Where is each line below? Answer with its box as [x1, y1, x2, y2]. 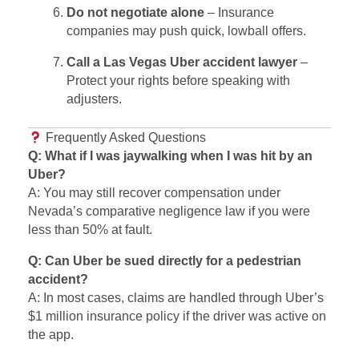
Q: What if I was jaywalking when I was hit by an [28, 149, 313, 163]
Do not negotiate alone [67, 6, 204, 20]
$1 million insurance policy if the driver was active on [28, 309, 326, 324]
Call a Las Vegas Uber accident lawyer [67, 55, 297, 70]
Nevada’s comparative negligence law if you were [28, 204, 310, 219]
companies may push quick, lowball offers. [67, 24, 306, 38]
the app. [28, 328, 74, 342]
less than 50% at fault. [28, 223, 152, 237]
